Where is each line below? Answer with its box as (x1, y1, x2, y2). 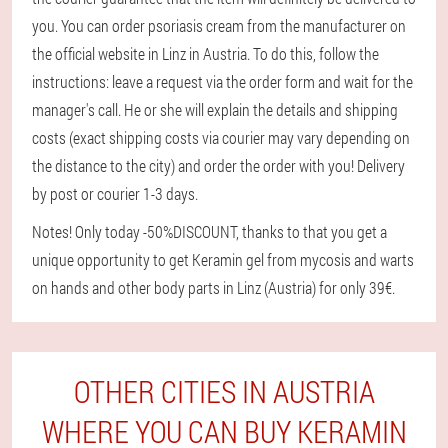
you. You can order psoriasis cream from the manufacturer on (32, 15, 406, 36)
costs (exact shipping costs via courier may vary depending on (32, 127, 410, 148)
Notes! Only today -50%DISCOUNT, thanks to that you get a (32, 221, 387, 242)
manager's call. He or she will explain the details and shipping (32, 99, 398, 120)
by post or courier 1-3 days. (32, 183, 198, 204)
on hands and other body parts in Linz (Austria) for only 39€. (32, 277, 395, 298)
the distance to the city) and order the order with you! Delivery (32, 155, 405, 176)
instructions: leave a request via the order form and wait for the (32, 71, 413, 92)
